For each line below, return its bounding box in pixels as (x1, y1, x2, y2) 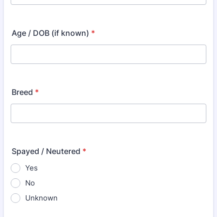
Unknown (25, 193, 58, 202)
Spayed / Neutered (12, 146, 80, 156)
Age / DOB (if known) (12, 28, 89, 38)
